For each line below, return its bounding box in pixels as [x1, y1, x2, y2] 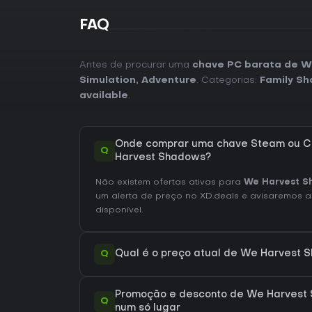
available [79, 91, 128, 100]
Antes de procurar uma [79, 60, 192, 70]
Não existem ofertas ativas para [95, 178, 244, 187]
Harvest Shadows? [115, 153, 211, 162]
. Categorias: [196, 75, 260, 85]
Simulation [79, 75, 136, 85]
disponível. [95, 205, 143, 214]
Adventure [141, 75, 196, 85]
